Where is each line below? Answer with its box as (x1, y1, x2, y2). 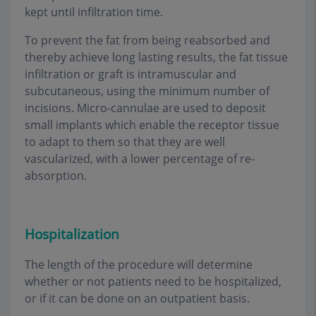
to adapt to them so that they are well (25, 133, 225, 150)
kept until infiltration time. (25, 4, 163, 20)
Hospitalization (25, 224, 119, 243)
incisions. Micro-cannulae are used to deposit (25, 99, 266, 116)
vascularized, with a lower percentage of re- (25, 150, 255, 166)
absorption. (25, 167, 87, 183)
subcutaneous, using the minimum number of (25, 83, 269, 99)
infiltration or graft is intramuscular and (25, 66, 236, 82)
